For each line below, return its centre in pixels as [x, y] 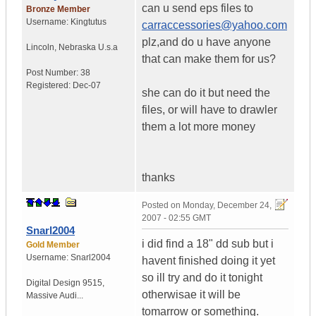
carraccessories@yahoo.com [214, 25]
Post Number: [53, 73]
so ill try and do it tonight [202, 278]
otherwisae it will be [191, 295]
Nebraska [77, 48]
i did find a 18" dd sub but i [208, 244]
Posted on [162, 206]
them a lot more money [199, 127]
